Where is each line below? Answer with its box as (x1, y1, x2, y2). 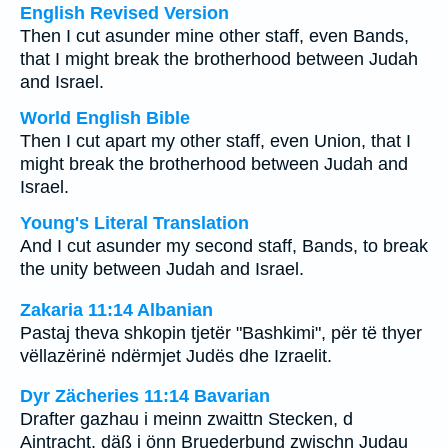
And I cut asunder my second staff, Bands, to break (20, 236, 428, 256)
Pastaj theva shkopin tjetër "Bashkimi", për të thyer (20, 322, 422, 343)
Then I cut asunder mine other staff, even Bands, (20, 26, 409, 46)
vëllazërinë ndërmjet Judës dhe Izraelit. (20, 345, 332, 366)
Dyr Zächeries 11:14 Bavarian (20, 386, 270, 407)
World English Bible (20, 108, 190, 128)
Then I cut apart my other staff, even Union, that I (20, 131, 411, 151)
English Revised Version (20, 3, 229, 23)
